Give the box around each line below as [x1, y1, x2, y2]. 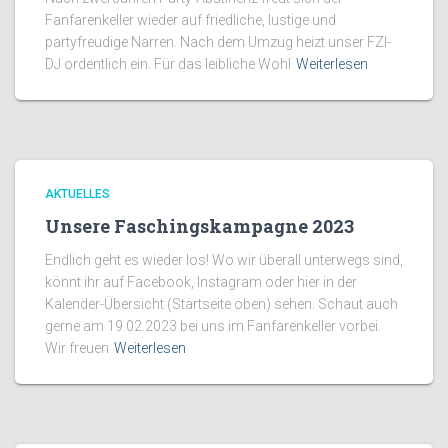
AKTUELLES [45, 187, 110, 201]
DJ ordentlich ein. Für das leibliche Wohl [45, 56, 291, 72]
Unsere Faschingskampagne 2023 [45, 214, 354, 238]
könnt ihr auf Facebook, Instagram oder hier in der [45, 274, 357, 290]
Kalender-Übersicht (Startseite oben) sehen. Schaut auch [45, 296, 398, 312]
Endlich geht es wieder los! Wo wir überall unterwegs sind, [45, 252, 403, 268]
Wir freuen [45, 340, 109, 356]
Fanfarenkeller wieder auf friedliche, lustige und [45, 12, 336, 28]
